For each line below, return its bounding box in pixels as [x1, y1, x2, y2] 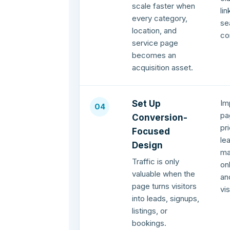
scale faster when [132, 1, 196, 11]
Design [132, 140, 163, 151]
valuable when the [132, 169, 196, 179]
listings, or [132, 206, 168, 216]
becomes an [132, 50, 177, 61]
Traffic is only [132, 157, 180, 167]
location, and [132, 26, 177, 36]
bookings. [132, 218, 167, 228]
